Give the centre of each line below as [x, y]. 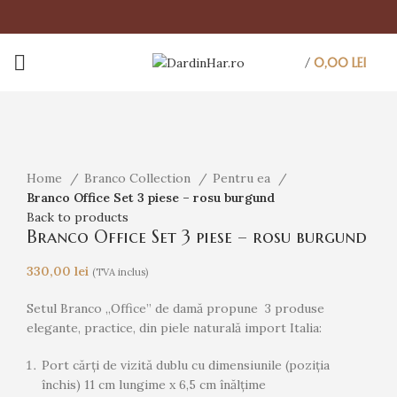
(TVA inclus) [120, 272]
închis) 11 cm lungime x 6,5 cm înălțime [154, 384]
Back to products [78, 217]
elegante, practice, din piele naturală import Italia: [174, 327]
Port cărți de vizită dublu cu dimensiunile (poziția [186, 365]
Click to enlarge [74, 157]
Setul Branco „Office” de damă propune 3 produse [175, 308]
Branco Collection [139, 178]
